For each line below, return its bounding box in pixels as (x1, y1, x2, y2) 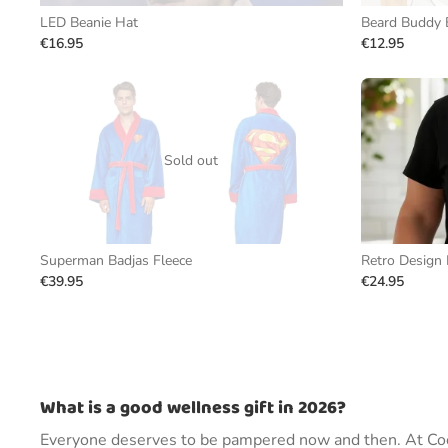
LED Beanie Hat (40, 13, 138, 32)
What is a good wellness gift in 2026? (40, 394, 346, 422)
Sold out (164, 151, 219, 170)
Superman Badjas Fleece (40, 251, 192, 270)
